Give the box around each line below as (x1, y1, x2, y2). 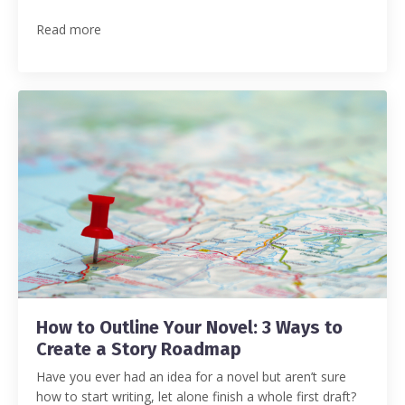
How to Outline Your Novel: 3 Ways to (36, 316, 343, 338)
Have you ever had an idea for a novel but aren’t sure (36, 367, 346, 385)
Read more (36, 21, 101, 39)
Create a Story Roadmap (36, 337, 241, 360)
